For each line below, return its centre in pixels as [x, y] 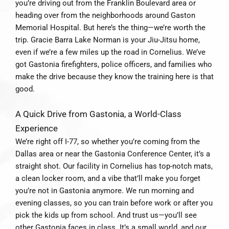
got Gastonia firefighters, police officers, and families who [114, 65]
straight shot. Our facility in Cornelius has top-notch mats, [114, 166]
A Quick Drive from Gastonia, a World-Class [98, 114]
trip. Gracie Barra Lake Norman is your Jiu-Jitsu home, [108, 40]
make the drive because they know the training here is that [114, 77]
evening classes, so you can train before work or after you [114, 203]
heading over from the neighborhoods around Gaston [105, 16]
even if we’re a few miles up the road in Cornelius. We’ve [110, 52]
